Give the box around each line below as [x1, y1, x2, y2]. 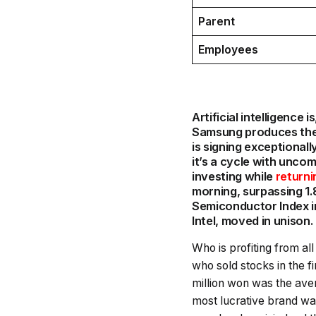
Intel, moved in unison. [192, 214, 313, 228]
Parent [197, 15, 235, 28]
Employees [197, 43, 258, 56]
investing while [192, 169, 276, 183]
